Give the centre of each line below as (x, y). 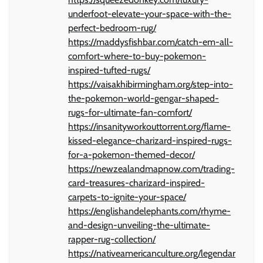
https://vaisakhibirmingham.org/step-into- (151, 84)
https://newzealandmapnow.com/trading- (151, 168)
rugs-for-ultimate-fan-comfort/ (130, 112)
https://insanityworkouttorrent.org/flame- (149, 126)
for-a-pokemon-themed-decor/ (131, 154)
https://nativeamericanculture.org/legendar (152, 253)
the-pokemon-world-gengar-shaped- (144, 98)
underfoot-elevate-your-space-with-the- (150, 14)
